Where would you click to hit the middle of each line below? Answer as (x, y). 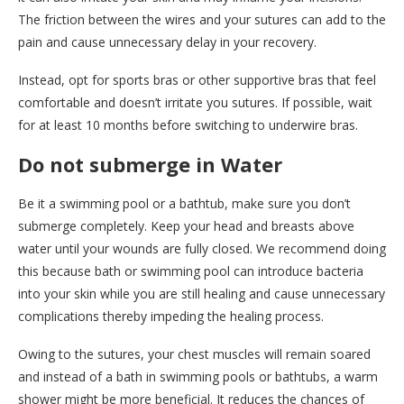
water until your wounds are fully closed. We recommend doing (202, 248)
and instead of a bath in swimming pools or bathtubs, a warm (198, 376)
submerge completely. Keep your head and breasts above (186, 226)
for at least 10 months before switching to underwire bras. (188, 125)
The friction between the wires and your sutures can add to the (202, 19)
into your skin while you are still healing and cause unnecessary (202, 294)
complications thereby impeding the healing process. (171, 316)
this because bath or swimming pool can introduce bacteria (191, 271)
